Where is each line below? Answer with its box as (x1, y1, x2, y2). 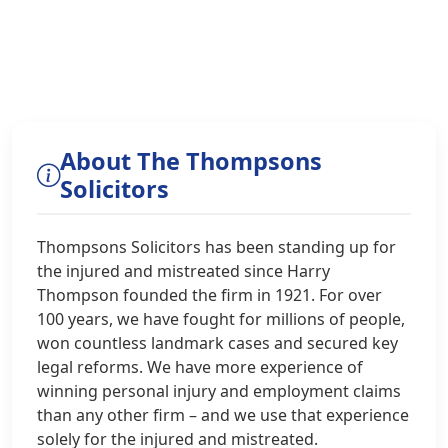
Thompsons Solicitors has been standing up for (37, 236, 396, 258)
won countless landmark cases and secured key (37, 332, 398, 354)
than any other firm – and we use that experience (37, 404, 409, 426)
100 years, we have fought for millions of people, (37, 308, 405, 330)
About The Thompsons (60, 145, 322, 177)
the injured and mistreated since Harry (37, 260, 330, 282)
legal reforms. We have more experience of (37, 356, 363, 378)
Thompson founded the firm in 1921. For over (37, 284, 382, 306)
